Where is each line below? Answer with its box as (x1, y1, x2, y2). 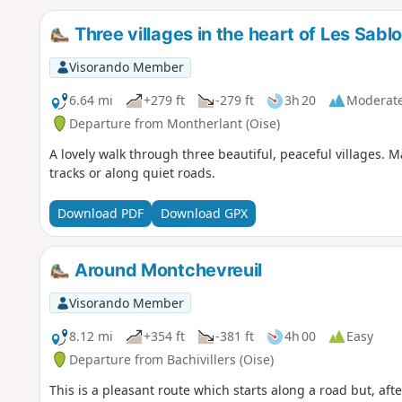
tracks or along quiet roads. (48, 163, 215, 181)
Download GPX (160, 205, 248, 223)
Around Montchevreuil (70, 258, 263, 281)
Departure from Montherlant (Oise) (68, 114, 280, 132)
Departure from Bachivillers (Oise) (68, 350, 274, 368)
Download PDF (57, 205, 144, 223)
